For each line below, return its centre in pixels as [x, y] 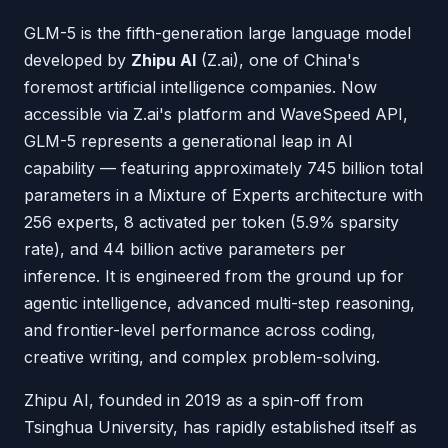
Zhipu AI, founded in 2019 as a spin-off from [193, 400]
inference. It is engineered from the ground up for [214, 276]
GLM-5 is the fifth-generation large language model [217, 33]
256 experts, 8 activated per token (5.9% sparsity [211, 222]
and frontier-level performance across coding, [200, 330]
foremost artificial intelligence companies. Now [200, 87]
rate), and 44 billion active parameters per [185, 249]
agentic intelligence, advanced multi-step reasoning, [219, 303]
